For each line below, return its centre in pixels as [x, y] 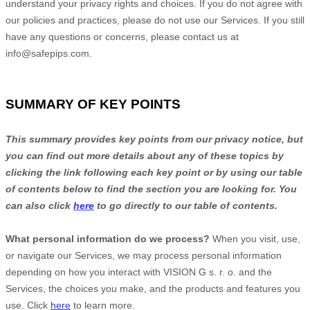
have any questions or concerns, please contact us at [122, 37]
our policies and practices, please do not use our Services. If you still [155, 20]
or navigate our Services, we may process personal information [144, 255]
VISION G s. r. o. [201, 272]
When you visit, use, [255, 239]
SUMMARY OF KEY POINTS [93, 104]
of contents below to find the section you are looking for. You [151, 189]
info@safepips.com [47, 53]
